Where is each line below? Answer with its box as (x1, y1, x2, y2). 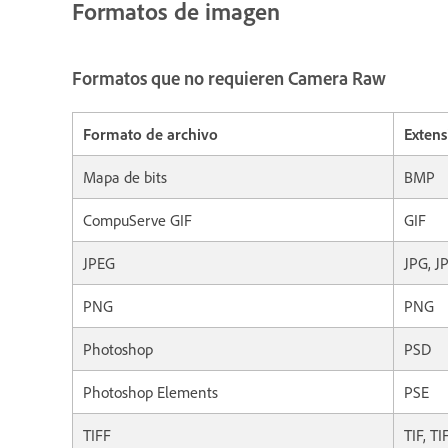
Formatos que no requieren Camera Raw (72, 66, 386, 90)
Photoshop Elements (83, 381, 218, 402)
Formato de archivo (83, 123, 218, 144)
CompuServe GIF (83, 209, 192, 230)
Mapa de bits (83, 166, 167, 187)
